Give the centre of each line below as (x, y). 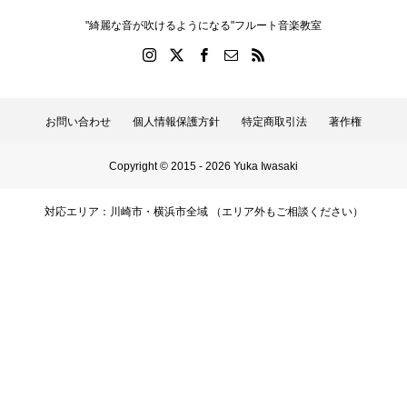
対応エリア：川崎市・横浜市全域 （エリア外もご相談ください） (203, 212)
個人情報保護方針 (176, 122)
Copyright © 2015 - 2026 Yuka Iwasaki (203, 166)
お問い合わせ (78, 122)
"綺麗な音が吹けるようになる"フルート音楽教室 (203, 25)
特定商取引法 (274, 122)
